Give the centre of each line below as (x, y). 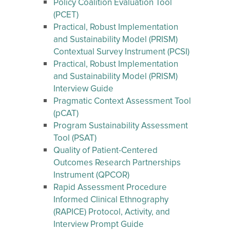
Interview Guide (83, 89)
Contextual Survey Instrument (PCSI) (121, 52)
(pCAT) (66, 114)
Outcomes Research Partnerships (117, 163)
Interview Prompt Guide (99, 225)
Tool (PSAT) (75, 138)
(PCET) (66, 15)
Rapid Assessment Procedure (110, 188)
